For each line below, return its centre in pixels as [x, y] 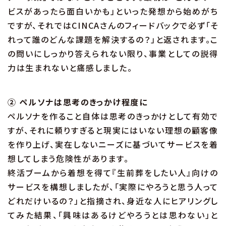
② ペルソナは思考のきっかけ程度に [78, 102]
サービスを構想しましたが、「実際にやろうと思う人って [113, 187]
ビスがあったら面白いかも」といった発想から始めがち [113, 11]
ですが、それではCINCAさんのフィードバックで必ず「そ [113, 25]
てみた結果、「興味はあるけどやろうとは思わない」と [113, 215]
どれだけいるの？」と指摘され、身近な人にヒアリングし [113, 201]
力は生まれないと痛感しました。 [70, 68]
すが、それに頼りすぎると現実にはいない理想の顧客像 [113, 130]
